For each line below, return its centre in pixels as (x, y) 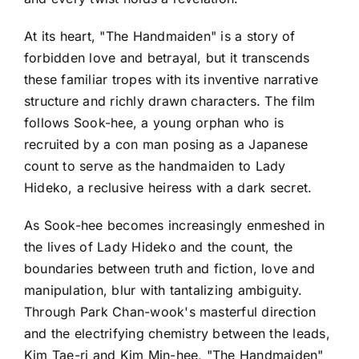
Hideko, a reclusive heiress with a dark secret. (168, 187)
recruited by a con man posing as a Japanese (166, 144)
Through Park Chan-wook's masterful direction (170, 311)
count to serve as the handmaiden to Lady (155, 165)
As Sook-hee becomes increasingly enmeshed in (175, 225)
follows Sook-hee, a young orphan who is (154, 122)
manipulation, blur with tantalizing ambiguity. (163, 290)
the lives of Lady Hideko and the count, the (159, 246)
